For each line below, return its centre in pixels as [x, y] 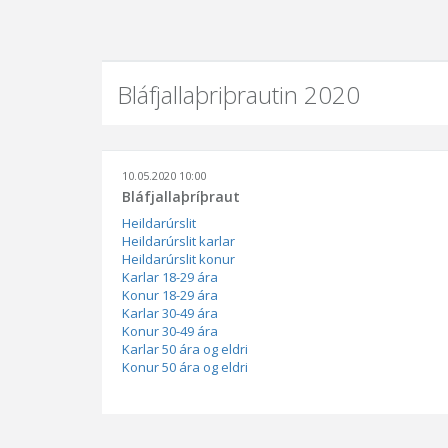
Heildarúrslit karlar [178, 241]
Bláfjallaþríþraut [181, 196]
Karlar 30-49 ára [170, 313]
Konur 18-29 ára [170, 295]
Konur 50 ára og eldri [185, 367]
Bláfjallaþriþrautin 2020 [238, 94]
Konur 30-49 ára [170, 331]
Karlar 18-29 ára [170, 277]
